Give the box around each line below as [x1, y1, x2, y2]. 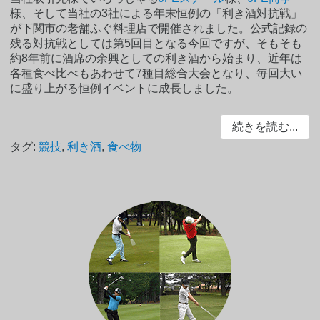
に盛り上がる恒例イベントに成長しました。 [10, 81, 239, 94]
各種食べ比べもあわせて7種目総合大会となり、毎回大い [10, 66, 303, 79]
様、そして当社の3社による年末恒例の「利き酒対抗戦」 [10, 6, 303, 19]
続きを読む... [231, 120, 298, 133]
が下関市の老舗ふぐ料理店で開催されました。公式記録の [10, 21, 308, 34]
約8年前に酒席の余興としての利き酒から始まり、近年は [10, 51, 303, 64]
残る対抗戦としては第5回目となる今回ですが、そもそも [10, 36, 303, 49]
